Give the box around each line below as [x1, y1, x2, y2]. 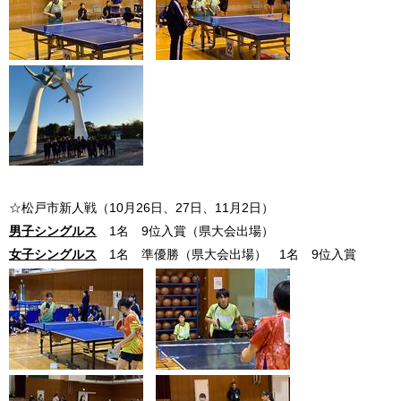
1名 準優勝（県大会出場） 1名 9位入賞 [109, 247, 356, 261]
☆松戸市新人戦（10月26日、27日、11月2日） [9, 200, 274, 215]
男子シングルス [9, 224, 97, 238]
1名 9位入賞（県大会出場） [109, 224, 274, 238]
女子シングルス [9, 247, 97, 261]
